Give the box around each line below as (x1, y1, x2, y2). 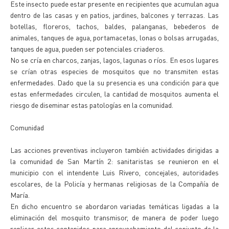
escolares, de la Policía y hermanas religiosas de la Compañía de (10, 179, 219, 188)
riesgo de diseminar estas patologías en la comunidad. (10, 100, 173, 109)
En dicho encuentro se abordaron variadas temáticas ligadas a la (10, 201, 219, 211)
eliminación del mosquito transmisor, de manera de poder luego (10, 213, 219, 222)
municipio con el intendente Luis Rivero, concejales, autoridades (10, 168, 219, 177)
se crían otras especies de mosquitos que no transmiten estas (10, 66, 219, 76)
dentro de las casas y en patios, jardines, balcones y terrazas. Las (10, 10, 219, 19)
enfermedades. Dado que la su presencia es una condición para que (10, 78, 219, 87)
